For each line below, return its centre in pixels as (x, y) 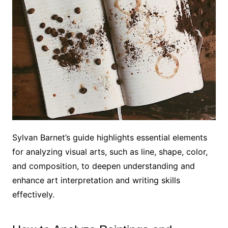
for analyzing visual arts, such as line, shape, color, (110, 152)
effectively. (33, 195)
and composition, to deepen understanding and (103, 166)
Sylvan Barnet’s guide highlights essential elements (109, 138)
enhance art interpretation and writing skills (96, 180)
